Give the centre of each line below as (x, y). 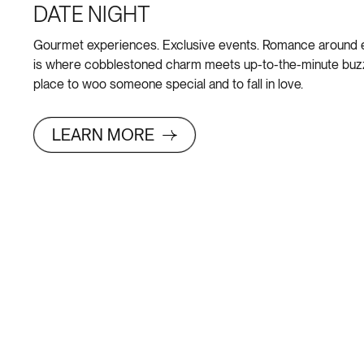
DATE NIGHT (92, 16)
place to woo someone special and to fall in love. (168, 84)
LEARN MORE (105, 135)
